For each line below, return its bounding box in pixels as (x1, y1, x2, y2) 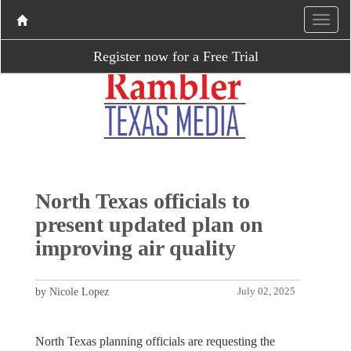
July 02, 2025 (237, 285, 296, 297)
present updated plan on (34, 212, 263, 237)
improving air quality (34, 235, 236, 260)
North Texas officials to (34, 188, 250, 213)
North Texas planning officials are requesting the (34, 334, 275, 348)
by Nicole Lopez (34, 285, 109, 298)
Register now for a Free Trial (92, 49, 259, 64)
